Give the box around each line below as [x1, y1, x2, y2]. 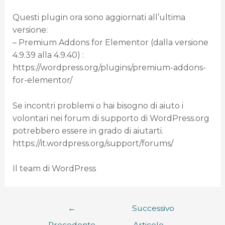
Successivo [132, 203, 175, 213]
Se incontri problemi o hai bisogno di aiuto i [12, 100, 183, 110]
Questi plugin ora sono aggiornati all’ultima [12, 13, 185, 23]
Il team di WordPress [12, 164, 96, 174]
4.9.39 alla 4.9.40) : [12, 50, 84, 60]
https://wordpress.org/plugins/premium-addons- [12, 63, 206, 73]
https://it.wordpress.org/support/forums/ [12, 138, 173, 148]
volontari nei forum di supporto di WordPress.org [12, 113, 209, 123]
